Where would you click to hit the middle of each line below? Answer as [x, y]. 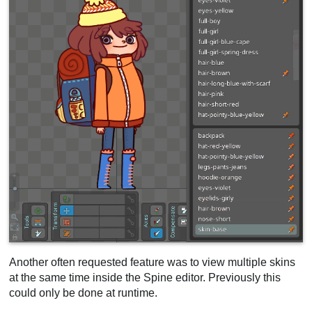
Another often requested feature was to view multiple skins [153, 262]
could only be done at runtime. [84, 292]
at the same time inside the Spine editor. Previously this [145, 277]
